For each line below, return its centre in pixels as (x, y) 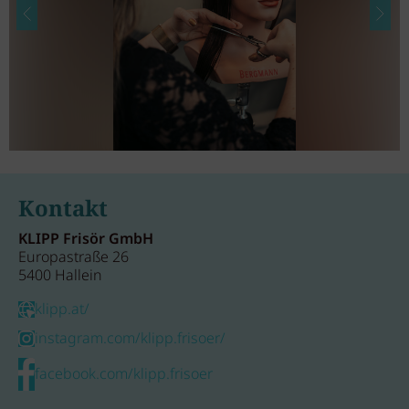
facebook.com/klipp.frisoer (124, 375)
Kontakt (63, 210)
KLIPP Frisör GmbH (86, 240)
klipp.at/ (62, 310)
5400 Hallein (60, 277)
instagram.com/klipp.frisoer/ (130, 340)
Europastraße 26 (73, 258)
